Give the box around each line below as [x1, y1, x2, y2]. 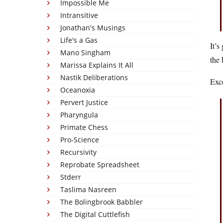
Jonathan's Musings [60, 23, 125, 32]
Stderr [60, 172, 81, 182]
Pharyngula [60, 110, 98, 119]
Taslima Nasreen [60, 185, 116, 194]
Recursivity [60, 147, 97, 157]
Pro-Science [60, 135, 99, 144]
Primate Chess [60, 122, 108, 132]
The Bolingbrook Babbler [60, 197, 143, 207]
